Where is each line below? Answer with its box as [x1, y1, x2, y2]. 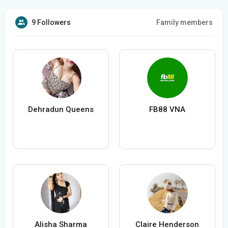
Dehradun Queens [28, 105, 94, 115]
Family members [156, 18, 213, 27]
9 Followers [32, 18, 71, 27]
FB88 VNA [149, 105, 185, 115]
